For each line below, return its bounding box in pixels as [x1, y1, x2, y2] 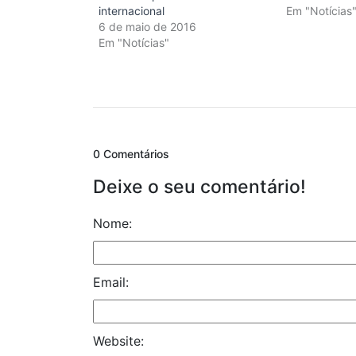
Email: [93, 274, 129, 290]
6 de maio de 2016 [99, 20, 196, 33]
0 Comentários [93, 147, 169, 161]
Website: [93, 333, 144, 349]
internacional [99, 4, 164, 17]
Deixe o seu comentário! [93, 176, 306, 198]
